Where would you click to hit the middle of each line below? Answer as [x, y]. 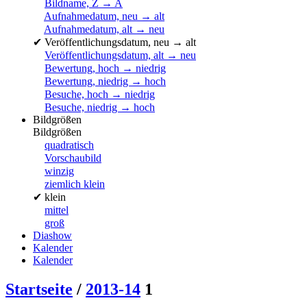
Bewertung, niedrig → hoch [105, 81]
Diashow [52, 235]
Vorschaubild [73, 158]
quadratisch [69, 145]
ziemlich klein [75, 184]
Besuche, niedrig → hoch [100, 107]
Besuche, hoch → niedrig [100, 94]
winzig [59, 171]
